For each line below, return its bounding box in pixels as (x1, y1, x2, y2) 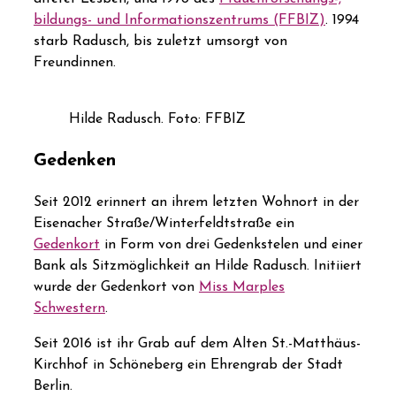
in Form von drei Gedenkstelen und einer (100, 238, 362, 253)
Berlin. (34, 379, 72, 394)
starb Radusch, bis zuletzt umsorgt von (34, 34, 287, 49)
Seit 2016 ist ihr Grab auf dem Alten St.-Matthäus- (34, 337, 361, 352)
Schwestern (34, 301, 105, 316)
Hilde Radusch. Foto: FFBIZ (69, 112, 246, 127)
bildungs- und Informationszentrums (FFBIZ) (34, 13, 325, 28)
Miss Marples (199, 280, 285, 295)
